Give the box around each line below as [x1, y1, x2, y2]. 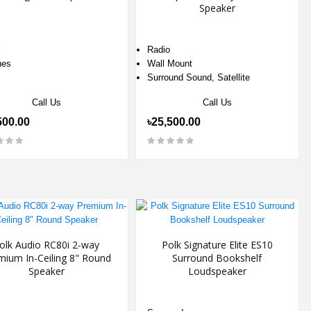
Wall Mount [146, 58, 192, 69]
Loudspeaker [187, 264, 246, 278]
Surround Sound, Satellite [146, 72, 250, 83]
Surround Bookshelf [172, 251, 262, 264]
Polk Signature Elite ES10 [161, 238, 273, 251]
